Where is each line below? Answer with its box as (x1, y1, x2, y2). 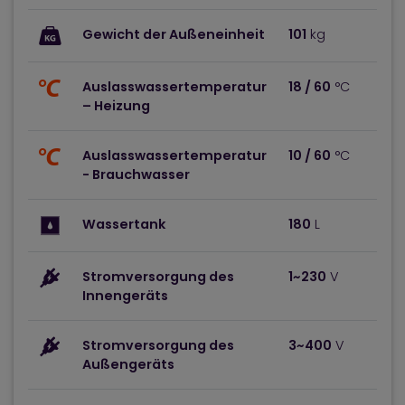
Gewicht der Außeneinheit (82, 25, 265, 43)
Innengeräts (82, 287, 168, 305)
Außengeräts (82, 355, 174, 373)
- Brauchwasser (82, 165, 190, 184)
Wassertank (82, 215, 165, 233)
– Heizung (82, 97, 150, 115)
